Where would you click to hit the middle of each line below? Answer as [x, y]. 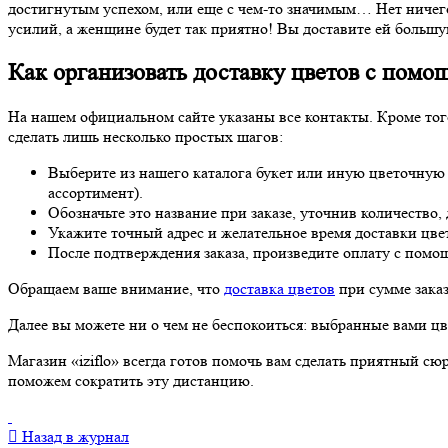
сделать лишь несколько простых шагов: [145, 136]
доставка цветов [279, 288]
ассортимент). [95, 192]
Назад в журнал [73, 436]
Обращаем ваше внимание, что [116, 288]
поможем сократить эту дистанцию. [131, 380]
